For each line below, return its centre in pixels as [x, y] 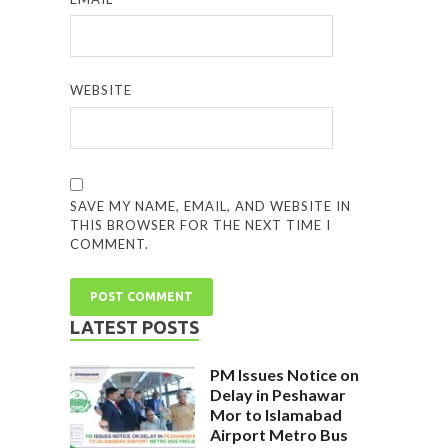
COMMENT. [110, 243]
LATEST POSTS [134, 326]
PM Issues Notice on [284, 374]
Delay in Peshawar [278, 394]
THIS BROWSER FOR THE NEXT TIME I [201, 224]
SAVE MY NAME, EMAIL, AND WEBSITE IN [211, 205]
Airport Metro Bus [279, 434]
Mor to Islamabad [276, 414]
